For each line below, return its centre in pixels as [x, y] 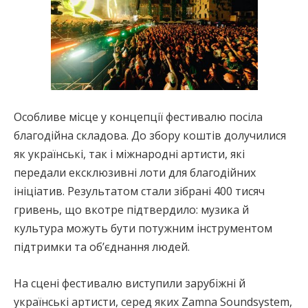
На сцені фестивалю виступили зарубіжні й [130, 283]
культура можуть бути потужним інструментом [143, 228]
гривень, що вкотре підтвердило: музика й [131, 209]
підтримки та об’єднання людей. [102, 246]
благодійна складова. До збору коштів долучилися [150, 135]
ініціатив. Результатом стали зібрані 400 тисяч [139, 191]
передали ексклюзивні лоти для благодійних [135, 172]
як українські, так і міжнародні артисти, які [129, 154]
